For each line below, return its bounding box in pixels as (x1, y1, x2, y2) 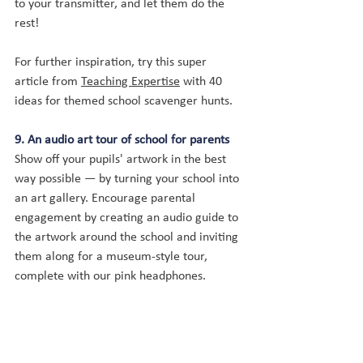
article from (15, 75, 81, 88)
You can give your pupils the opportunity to (15, 309, 242, 322)
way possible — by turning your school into (15, 173, 242, 186)
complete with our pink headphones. (15, 270, 206, 283)
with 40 (180, 75, 225, 88)
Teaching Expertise (81, 75, 180, 88)
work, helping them (15, 348, 120, 361)
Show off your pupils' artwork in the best (15, 153, 229, 166)
